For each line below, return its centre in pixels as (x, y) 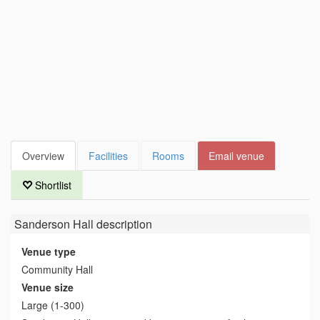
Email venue (236, 156)
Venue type (49, 251)
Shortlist (52, 185)
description (123, 224)
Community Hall (57, 269)
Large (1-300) (53, 305)
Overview (43, 156)
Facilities (108, 156)
